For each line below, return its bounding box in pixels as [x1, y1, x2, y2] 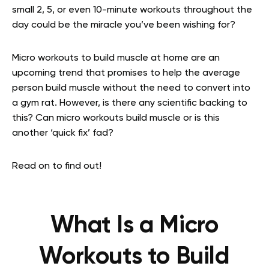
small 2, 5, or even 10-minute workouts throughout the [12, 5, 252, 15]
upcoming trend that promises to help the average [12, 68, 240, 78]
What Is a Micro [50, 213, 219, 238]
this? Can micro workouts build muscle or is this [12, 113, 220, 123]
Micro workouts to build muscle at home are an [12, 53, 220, 63]
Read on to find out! [12, 161, 101, 171]
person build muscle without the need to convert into [12, 83, 250, 93]
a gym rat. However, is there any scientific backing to [12, 98, 247, 108]
